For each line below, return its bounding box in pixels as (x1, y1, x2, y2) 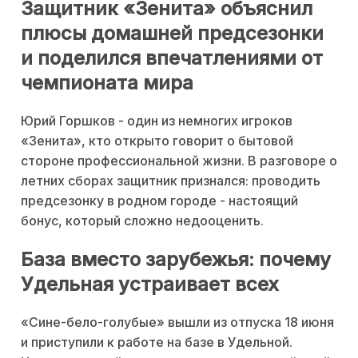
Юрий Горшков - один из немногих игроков (21, 112, 292, 129)
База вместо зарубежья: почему (21, 247, 331, 271)
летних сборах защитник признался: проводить (21, 172, 320, 189)
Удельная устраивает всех (21, 272, 279, 296)
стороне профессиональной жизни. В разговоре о (21, 152, 337, 169)
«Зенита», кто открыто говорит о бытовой (21, 132, 293, 149)
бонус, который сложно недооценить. (21, 212, 264, 229)
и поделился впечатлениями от (21, 46, 323, 70)
